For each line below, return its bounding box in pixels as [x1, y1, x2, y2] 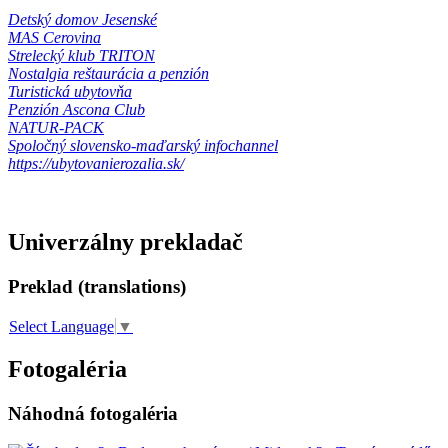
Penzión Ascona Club [8, 101, 145, 119]
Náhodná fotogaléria [8, 402, 178, 424]
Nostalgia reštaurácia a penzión [8, 65, 209, 83]
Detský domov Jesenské [8, 11, 157, 29]
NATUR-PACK [8, 119, 104, 137]
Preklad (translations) [8, 276, 186, 298]
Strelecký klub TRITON [8, 47, 155, 65]
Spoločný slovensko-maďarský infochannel [8, 137, 278, 155]
